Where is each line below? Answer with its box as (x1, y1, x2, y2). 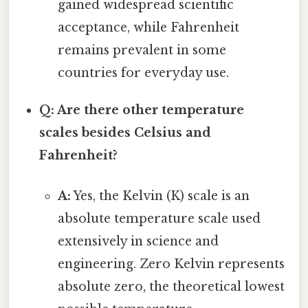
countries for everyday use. (57, 65, 229, 81)
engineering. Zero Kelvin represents (57, 256, 285, 272)
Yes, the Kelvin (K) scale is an (70, 188, 250, 204)
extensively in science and (57, 234, 219, 250)
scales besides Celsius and (39, 125, 212, 141)
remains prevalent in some (57, 43, 226, 58)
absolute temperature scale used (57, 211, 261, 227)
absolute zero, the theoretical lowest (57, 279, 285, 295)
